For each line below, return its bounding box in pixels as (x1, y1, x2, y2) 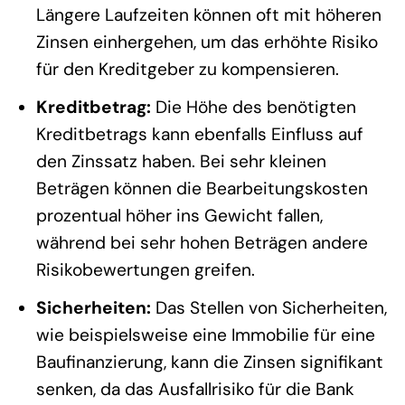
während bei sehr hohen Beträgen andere (35, 231, 368, 254)
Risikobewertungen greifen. (35, 258, 255, 281)
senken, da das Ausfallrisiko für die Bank (35, 377, 354, 400)
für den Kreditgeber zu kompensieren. (35, 58, 339, 81)
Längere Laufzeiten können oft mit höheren (35, 4, 381, 27)
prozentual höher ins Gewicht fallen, (35, 203, 323, 227)
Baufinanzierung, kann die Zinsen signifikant (35, 350, 383, 373)
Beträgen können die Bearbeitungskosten (35, 176, 368, 200)
